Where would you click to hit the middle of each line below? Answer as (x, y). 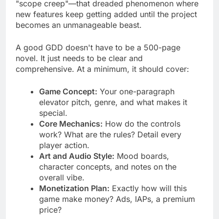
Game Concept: (68, 100)
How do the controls (142, 133)
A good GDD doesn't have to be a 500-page (98, 56)
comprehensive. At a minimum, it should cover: (102, 78)
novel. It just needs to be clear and (79, 67)
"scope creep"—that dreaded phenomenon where (107, 12)
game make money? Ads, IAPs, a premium (117, 208)
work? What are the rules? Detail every (110, 143)
